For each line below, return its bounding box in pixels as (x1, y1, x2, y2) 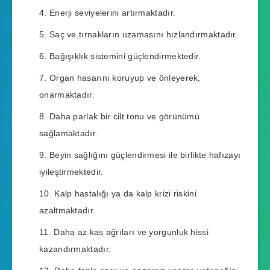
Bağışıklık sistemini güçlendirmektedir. (49, 51, 201, 61)
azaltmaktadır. (39, 206, 96, 216)
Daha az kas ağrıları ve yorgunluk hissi (54, 227, 209, 237)
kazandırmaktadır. (39, 244, 111, 254)
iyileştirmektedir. (39, 167, 104, 177)
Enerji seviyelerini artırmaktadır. (49, 8, 176, 18)
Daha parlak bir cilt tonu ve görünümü (49, 111, 200, 122)
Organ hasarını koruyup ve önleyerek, (49, 73, 201, 83)
